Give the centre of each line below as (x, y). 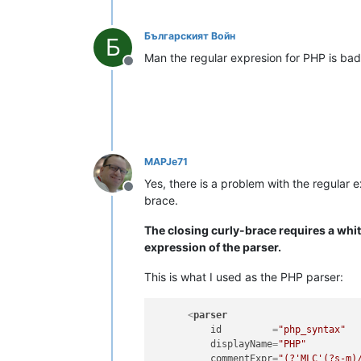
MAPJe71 (166, 161)
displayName (242, 344)
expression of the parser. (213, 247)
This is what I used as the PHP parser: (244, 276)
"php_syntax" (312, 330)
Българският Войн (190, 35)
